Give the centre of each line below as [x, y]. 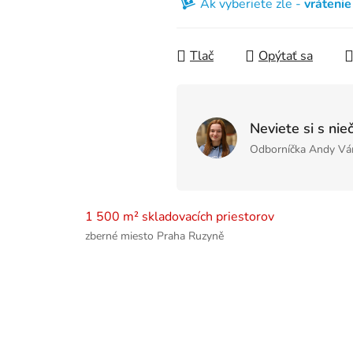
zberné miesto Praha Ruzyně [155, 236]
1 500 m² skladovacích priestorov [180, 217]
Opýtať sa [286, 56]
